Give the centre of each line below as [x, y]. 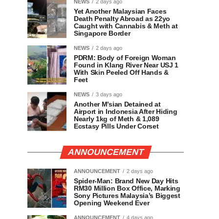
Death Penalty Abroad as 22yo [122, 19]
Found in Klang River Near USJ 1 [126, 65]
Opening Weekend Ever [112, 203]
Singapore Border [102, 33]
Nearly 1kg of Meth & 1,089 [117, 119]
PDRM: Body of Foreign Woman [125, 58]
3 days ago [109, 94]
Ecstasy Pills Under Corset [117, 126]
